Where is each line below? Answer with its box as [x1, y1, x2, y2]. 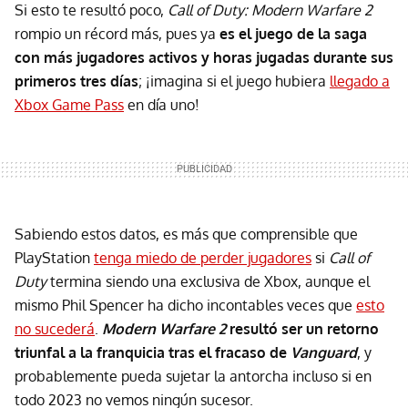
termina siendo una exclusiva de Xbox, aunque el [46, 271, 370, 291]
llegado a [330, 71, 390, 90]
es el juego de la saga [219, 24, 367, 43]
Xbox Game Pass [15, 95, 124, 114]
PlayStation [15, 248, 94, 267]
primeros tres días [15, 71, 138, 90]
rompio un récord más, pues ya [15, 24, 219, 43]
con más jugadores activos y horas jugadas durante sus [15, 47, 393, 66]
